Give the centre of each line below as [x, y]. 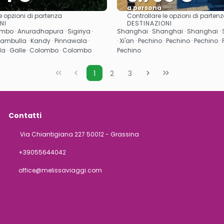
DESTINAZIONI [149, 23]
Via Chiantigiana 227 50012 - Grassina [78, 134]
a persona [144, 8]
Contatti [25, 115]
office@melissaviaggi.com [60, 170]
